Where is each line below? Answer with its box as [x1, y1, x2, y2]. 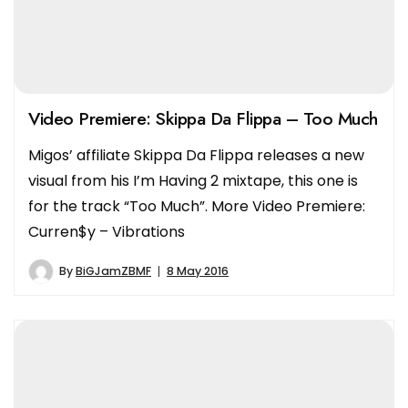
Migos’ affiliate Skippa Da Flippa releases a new [28, 145, 364, 167]
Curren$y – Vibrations [28, 221, 185, 243]
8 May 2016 [167, 263, 229, 280]
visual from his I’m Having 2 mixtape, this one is [28, 170, 358, 192]
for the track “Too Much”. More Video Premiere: [28, 196, 365, 218]
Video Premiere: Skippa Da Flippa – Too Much [28, 106, 378, 132]
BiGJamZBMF [76, 263, 151, 280]
